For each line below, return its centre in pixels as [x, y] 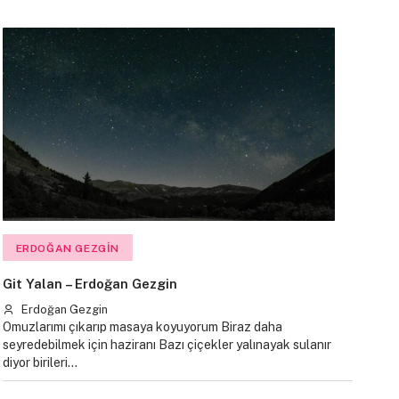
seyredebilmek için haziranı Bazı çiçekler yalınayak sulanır [167, 344]
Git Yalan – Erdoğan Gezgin [90, 283]
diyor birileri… [40, 362]
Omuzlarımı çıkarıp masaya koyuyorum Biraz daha [142, 326]
